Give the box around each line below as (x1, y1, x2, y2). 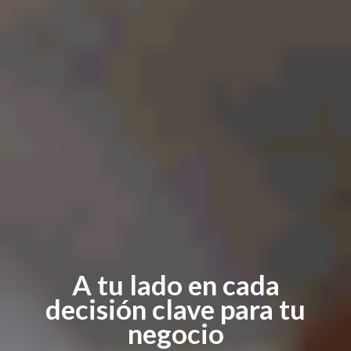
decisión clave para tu (45, 292, 306, 325)
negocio (127, 317, 224, 349)
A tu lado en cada (71, 268, 280, 301)
